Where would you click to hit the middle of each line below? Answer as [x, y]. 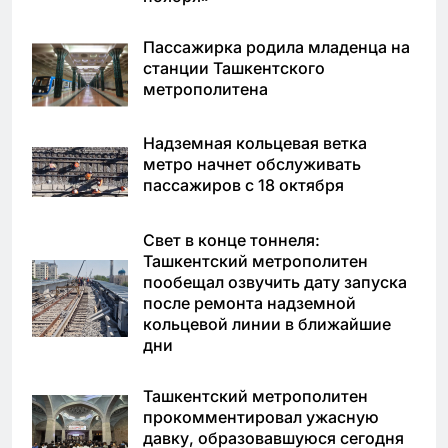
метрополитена [205, 88]
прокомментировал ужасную [261, 417]
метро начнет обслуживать [252, 164]
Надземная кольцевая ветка [255, 143]
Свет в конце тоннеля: [231, 240]
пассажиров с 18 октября [243, 185]
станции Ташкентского [234, 67]
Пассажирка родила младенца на [276, 46]
